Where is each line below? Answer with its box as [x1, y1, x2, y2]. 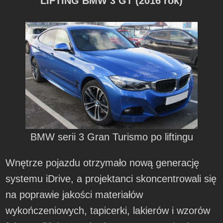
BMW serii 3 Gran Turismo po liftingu [30, 131, 193, 143]
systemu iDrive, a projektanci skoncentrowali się [5, 173, 217, 185]
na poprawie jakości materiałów [5, 189, 143, 201]
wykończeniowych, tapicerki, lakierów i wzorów [5, 205, 211, 217]
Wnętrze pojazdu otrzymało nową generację [5, 157, 200, 169]
